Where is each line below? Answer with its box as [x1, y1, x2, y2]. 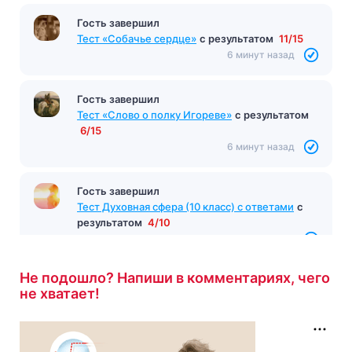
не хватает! [20, 284, 100, 302]
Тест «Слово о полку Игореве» [77, 108, 232, 121]
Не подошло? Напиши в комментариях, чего [20, 269, 330, 286]
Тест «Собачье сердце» [77, 31, 196, 45]
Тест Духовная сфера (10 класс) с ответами [77, 200, 294, 213]
